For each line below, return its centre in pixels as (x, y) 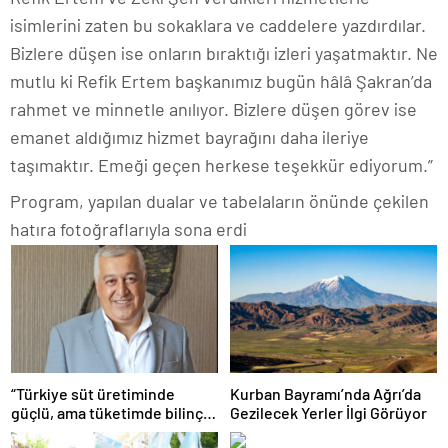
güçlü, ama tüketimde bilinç (107, 412)
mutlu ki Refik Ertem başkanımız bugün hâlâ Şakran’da (221, 81)
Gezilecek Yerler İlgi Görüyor (328, 412)
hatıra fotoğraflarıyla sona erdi (128, 229)
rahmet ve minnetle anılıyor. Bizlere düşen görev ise (213, 109)
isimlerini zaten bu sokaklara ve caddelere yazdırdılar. (218, 25)
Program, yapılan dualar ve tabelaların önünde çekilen (219, 201)
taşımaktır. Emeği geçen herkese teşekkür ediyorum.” (221, 165)
